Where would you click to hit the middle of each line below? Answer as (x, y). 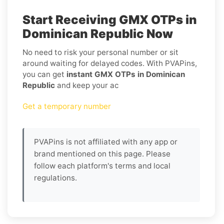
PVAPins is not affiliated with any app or (106, 141)
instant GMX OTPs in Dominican (126, 74)
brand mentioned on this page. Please (102, 153)
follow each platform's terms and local (102, 165)
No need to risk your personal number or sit (100, 52)
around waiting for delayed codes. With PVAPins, (110, 63)
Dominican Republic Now (98, 33)
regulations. (55, 177)
